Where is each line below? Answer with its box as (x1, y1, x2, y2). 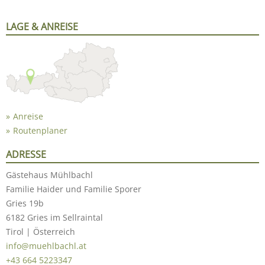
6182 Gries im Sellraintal (6, 211, 103, 223)
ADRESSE (6, 147, 46, 161)
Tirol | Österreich (6, 225, 75, 237)
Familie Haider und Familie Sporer (6, 183, 141, 195)
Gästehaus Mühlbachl (6, 169, 93, 180)
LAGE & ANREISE (6, 20, 78, 33)
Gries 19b (6, 197, 44, 209)
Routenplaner (13, 124, 67, 136)
